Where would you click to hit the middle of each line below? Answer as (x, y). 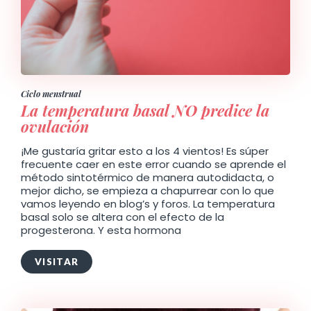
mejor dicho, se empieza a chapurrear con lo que (148, 190)
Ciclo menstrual (51, 93)
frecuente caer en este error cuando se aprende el (153, 164)
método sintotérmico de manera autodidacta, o (148, 177)
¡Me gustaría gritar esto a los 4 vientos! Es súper (145, 151)
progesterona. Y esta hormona (101, 230)
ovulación (55, 126)
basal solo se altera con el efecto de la (123, 217)
